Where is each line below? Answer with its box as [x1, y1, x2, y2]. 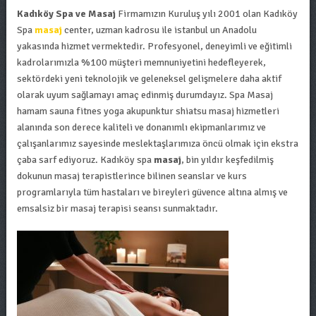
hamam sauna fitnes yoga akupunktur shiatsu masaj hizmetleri [16, 105, 279, 117]
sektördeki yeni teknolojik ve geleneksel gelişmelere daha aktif [16, 73, 281, 85]
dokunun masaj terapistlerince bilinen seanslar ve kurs [16, 170, 247, 182]
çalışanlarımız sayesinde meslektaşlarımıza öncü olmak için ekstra [16, 138, 298, 150]
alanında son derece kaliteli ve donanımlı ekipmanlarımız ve [16, 121, 266, 133]
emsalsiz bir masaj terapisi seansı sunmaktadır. [16, 202, 218, 214]
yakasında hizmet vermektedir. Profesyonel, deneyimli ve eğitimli [16, 40, 292, 52]
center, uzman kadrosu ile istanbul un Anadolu [63, 24, 257, 36]
